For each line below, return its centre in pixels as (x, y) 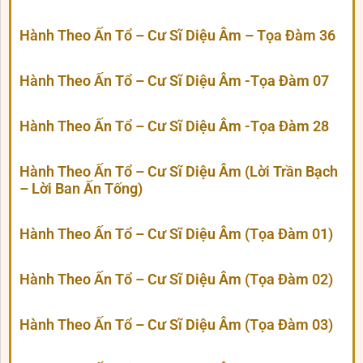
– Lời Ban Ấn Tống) (81, 189)
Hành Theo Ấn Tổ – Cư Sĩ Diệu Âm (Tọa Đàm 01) (176, 234)
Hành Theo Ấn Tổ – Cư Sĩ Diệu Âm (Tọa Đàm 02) (176, 280)
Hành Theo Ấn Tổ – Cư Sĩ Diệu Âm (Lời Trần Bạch (179, 172)
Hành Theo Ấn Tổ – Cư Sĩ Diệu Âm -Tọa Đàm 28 (174, 126)
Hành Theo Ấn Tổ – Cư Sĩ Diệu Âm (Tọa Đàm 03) (176, 325)
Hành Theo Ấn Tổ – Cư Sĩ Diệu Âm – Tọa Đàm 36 (177, 36)
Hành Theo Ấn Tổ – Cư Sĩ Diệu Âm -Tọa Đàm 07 (174, 81)
